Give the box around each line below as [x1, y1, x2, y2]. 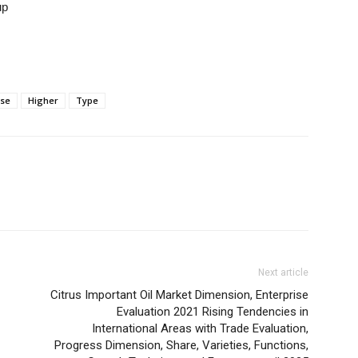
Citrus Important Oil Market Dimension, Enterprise [50, 288, 308, 302]
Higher [28, 94, 58, 106]
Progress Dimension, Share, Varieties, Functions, [54, 338, 308, 352]
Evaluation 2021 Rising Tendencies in [117, 304, 308, 319]
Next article [258, 267, 308, 278]
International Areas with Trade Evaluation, [92, 321, 308, 336]
